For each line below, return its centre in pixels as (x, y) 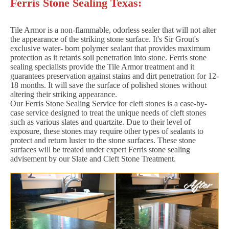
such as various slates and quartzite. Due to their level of (100, 122)
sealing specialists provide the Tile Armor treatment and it (102, 66)
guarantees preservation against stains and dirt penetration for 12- (114, 76)
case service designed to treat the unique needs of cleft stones (108, 112)
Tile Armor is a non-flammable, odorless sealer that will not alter (113, 30)
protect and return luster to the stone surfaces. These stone (103, 140)
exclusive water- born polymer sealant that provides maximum (110, 48)
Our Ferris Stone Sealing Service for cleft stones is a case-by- (109, 103)
